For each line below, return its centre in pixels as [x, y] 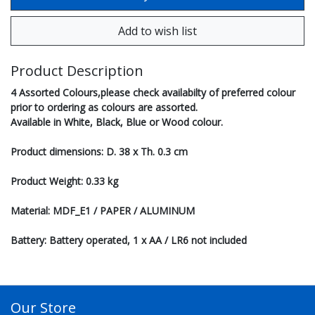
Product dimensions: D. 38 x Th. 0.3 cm [99, 152]
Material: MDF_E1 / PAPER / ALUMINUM [103, 211]
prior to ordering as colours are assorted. [104, 108]
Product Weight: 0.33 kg [64, 181]
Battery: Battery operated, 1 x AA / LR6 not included [129, 240]
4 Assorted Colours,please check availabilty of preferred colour [153, 93]
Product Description [77, 71]
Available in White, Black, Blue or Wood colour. [117, 122]
